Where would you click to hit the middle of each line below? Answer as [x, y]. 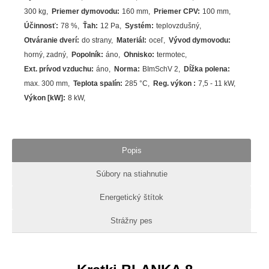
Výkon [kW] [44, 98]
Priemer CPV [176, 12]
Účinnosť [40, 26]
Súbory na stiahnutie [131, 174]
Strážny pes [131, 220]
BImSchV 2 [161, 69]
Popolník [86, 55]
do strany [97, 41]
